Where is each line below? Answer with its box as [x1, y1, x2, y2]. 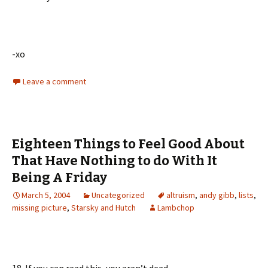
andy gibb [199, 190, 234, 201]
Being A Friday [12, 169, 107, 186]
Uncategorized [92, 190, 145, 201]
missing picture [12, 202, 67, 214]
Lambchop [157, 202, 194, 214]
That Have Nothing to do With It [12, 153, 217, 169]
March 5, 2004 [22, 190, 70, 201]
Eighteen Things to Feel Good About [12, 136, 245, 153]
